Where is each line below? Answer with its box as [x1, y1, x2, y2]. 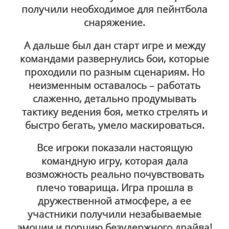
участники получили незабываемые [28, 208, 201, 221]
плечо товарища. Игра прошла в [36, 181, 193, 194]
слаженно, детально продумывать [33, 91, 196, 105]
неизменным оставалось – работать [29, 78, 200, 91]
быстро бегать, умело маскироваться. [25, 118, 204, 131]
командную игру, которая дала [41, 154, 188, 168]
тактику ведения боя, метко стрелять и [21, 105, 208, 118]
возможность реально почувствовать [25, 168, 204, 181]
